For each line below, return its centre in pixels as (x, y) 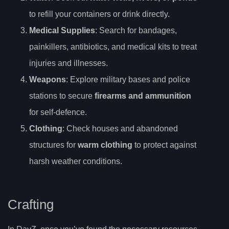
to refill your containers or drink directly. (99, 14)
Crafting (31, 205)
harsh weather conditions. (76, 162)
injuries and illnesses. (68, 63)
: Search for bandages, (136, 31)
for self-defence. (58, 112)
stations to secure (62, 96)
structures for (53, 145)
